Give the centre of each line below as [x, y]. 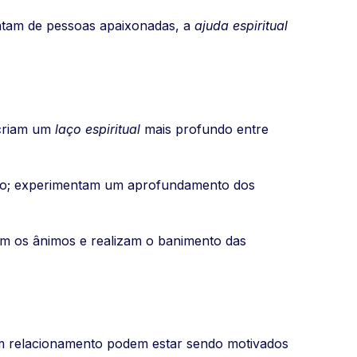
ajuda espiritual [241, 26]
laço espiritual [98, 129]
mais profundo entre [204, 129]
